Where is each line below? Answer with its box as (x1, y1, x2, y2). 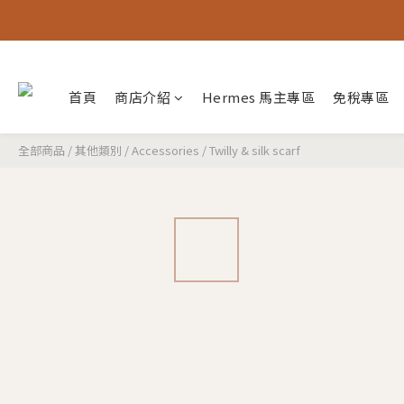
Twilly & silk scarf (209, 142, 300, 159)
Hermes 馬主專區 (201, 87, 315, 106)
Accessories (132, 142, 199, 159)
